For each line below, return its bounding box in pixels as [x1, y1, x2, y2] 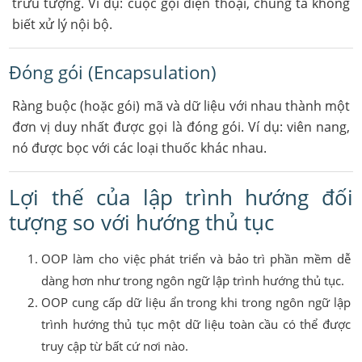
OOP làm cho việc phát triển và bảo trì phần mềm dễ [41, 250, 351, 267]
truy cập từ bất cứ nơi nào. [41, 338, 189, 354]
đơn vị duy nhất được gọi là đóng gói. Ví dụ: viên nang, [11, 118, 351, 136]
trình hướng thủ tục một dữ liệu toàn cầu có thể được [41, 316, 351, 332]
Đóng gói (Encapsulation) [9, 60, 217, 84]
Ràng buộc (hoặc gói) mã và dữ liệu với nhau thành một [11, 97, 351, 115]
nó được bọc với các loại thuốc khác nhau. [11, 139, 267, 157]
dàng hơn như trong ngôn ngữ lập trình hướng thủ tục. [41, 272, 345, 288]
